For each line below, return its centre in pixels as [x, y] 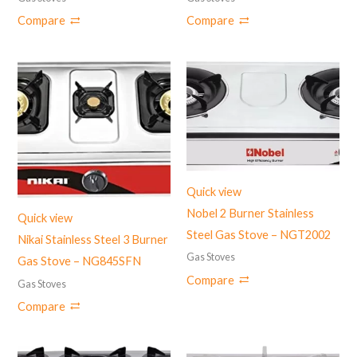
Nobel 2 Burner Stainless [250, 214]
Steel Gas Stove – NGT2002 [259, 235]
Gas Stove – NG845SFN [80, 261]
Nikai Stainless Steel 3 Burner [93, 240]
